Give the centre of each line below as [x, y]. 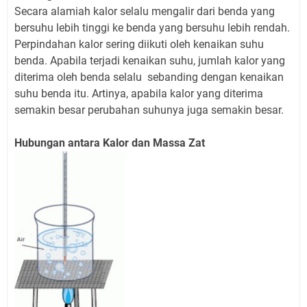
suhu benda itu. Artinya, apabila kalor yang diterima [139, 94]
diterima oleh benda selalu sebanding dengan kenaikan [149, 77]
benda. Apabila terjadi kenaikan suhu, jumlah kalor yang [150, 61]
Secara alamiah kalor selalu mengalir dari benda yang [145, 11]
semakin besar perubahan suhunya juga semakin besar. [149, 110]
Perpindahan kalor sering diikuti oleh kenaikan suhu [139, 44]
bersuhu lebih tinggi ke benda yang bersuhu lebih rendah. [152, 28]
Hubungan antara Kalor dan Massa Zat [110, 143]
